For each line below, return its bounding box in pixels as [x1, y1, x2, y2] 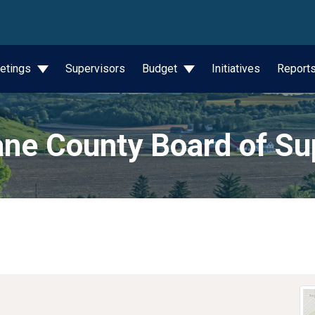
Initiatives [211, 62, 260, 75]
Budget [141, 62, 180, 75]
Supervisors [65, 62, 125, 75]
